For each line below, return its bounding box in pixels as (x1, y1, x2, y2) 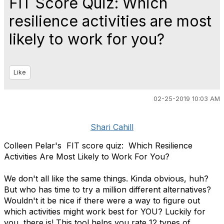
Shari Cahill (90, 122, 133, 132)
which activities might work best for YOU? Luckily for (4, 206, 205, 216)
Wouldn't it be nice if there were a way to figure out (4, 195, 200, 205)
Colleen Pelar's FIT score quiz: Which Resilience (4, 140, 192, 150)
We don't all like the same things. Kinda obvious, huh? (4, 173, 208, 183)
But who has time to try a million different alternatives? (4, 184, 211, 194)
